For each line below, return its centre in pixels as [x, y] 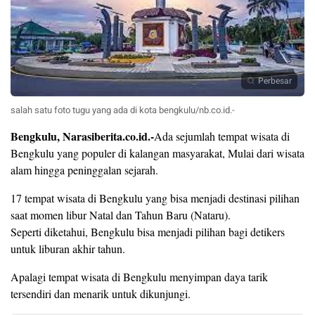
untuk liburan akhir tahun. [68, 249]
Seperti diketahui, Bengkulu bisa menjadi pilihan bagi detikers [148, 232]
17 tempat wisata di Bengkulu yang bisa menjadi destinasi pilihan [155, 198]
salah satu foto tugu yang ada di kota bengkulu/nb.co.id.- [123, 110]
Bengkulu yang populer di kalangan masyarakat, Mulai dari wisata [157, 153]
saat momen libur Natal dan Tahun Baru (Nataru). [121, 215]
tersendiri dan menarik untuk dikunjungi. [101, 294]
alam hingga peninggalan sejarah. [84, 170]
